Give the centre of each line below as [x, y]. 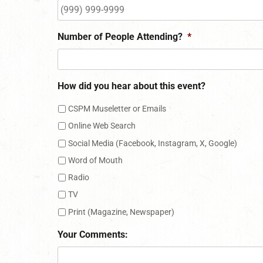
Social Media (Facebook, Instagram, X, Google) [153, 143]
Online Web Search [102, 126]
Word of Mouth [95, 160]
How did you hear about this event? [131, 86]
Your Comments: [93, 234]
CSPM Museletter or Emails [117, 109]
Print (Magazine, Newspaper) [121, 212]
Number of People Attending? [120, 36]
